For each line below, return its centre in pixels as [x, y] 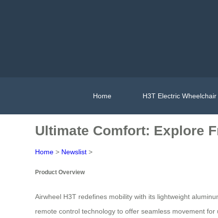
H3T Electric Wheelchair [180, 96]
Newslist [74, 152]
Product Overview [60, 172]
